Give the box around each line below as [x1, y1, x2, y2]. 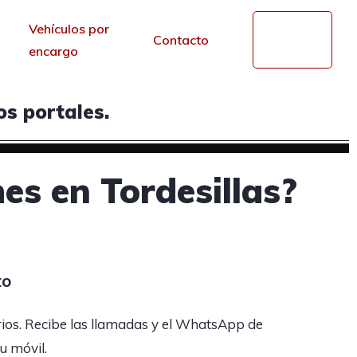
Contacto [152, 31, 209, 48]
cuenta [269, 41, 311, 57]
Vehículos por [28, 20, 109, 37]
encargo [28, 42, 78, 59]
